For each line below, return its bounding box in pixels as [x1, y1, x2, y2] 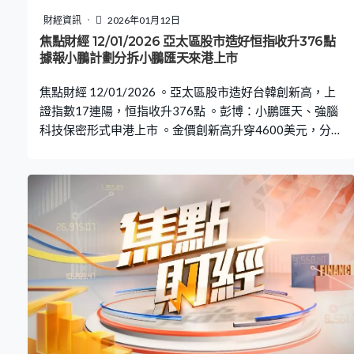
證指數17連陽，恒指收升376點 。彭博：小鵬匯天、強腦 [40, 103, 338, 118]
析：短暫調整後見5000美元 [40, 141, 186, 156]
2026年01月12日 [106, 13, 180, 26]
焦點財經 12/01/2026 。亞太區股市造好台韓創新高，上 [40, 84, 336, 99]
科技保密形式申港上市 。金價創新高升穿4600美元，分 [40, 122, 331, 137]
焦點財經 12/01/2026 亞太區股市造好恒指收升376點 [40, 33, 336, 49]
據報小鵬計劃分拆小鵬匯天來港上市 [40, 50, 239, 66]
